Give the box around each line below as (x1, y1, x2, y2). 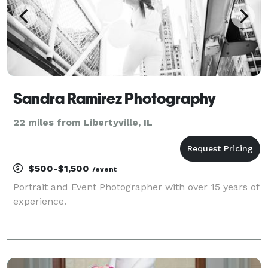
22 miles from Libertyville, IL (13, 116, 153, 128)
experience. (13, 195, 66, 207)
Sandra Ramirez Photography (13, 89, 216, 108)
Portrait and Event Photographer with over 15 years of (13, 181, 259, 193)
